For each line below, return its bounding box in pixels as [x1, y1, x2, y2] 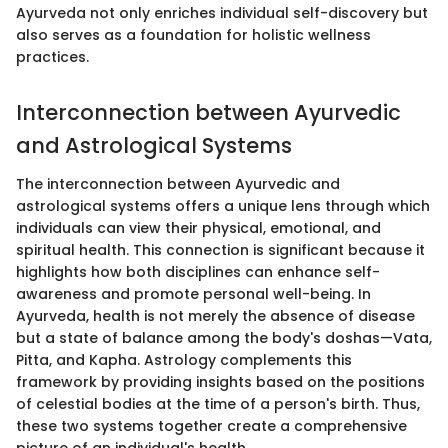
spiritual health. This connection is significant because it [16, 239, 425, 260]
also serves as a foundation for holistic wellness [16, 25, 371, 46]
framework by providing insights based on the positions [16, 371, 425, 392]
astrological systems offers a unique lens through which [16, 195, 430, 216]
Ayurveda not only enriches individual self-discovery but [16, 3, 428, 24]
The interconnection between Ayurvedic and [16, 173, 340, 194]
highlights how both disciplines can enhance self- [16, 261, 380, 282]
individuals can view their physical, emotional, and [16, 217, 381, 238]
